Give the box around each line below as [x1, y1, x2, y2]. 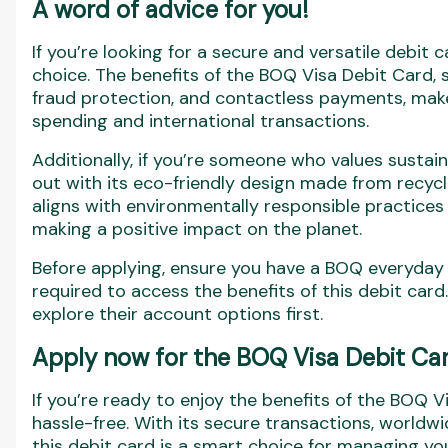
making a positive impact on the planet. [32, 217, 362, 241]
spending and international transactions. [32, 109, 369, 133]
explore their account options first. [32, 302, 323, 326]
